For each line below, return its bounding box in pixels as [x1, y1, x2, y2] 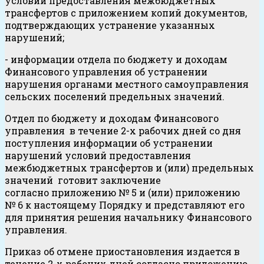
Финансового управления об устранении [5, 65, 207, 78]
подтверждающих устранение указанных [5, 19, 215, 32]
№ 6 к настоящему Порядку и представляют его [5, 199, 245, 212]
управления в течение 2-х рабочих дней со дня [5, 124, 241, 137]
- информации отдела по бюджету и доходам [5, 53, 227, 66]
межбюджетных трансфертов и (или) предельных [5, 161, 254, 174]
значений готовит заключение [5, 174, 161, 187]
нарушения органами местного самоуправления [5, 78, 251, 91]
